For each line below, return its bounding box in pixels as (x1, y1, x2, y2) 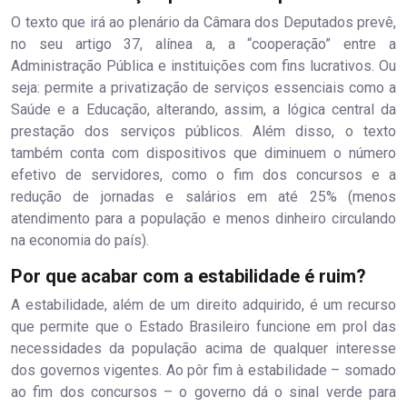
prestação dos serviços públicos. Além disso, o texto (11, 123, 396, 141)
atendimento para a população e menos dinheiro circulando (11, 210, 396, 228)
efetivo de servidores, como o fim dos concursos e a (11, 166, 396, 184)
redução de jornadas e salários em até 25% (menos (11, 188, 396, 206)
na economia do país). (11, 232, 149, 250)
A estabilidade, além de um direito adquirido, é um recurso (11, 296, 396, 314)
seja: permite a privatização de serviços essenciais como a (11, 79, 396, 97)
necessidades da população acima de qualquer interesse (11, 340, 396, 358)
